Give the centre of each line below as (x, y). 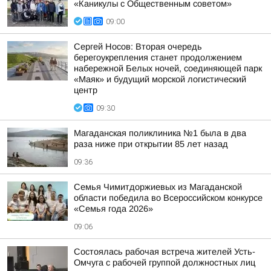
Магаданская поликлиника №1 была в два (160, 133)
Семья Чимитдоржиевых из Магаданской (158, 187)
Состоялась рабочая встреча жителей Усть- (165, 252)
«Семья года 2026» (113, 209)
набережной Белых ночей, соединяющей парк (168, 68)
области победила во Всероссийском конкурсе (168, 198)
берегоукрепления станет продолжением (158, 57)
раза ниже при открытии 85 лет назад (151, 144)
